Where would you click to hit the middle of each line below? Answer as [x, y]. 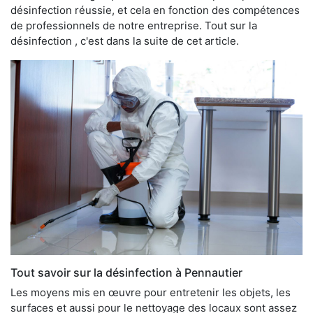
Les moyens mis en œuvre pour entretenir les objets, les [151, 292]
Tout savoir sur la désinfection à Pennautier [126, 272]
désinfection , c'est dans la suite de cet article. [125, 41]
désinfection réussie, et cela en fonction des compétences [155, 10]
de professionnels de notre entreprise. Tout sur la [134, 25]
